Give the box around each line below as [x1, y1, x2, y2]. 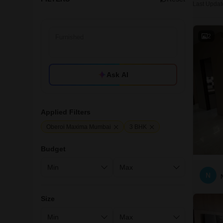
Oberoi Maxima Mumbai [46, 123, 111, 130]
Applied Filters [41, 108, 91, 116]
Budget [41, 145, 66, 153]
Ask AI [107, 71, 128, 79]
